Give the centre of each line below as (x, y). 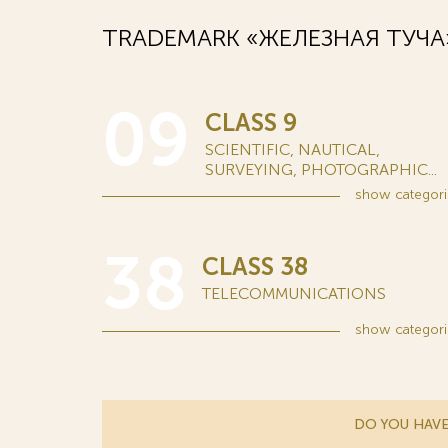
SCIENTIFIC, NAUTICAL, (292, 149)
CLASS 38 (255, 266)
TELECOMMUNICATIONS (294, 293)
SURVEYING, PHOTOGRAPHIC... (321, 169)
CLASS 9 (251, 122)
